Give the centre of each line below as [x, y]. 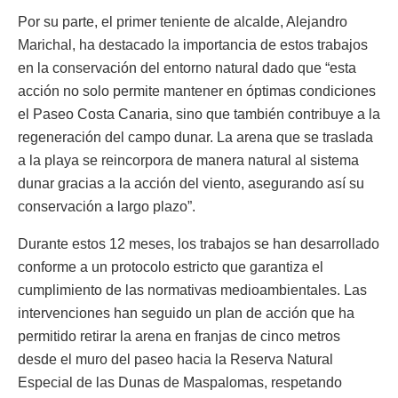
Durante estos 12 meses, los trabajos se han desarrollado [199, 243]
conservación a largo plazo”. [107, 206]
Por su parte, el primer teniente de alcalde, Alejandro [183, 21]
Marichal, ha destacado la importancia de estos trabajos [193, 44]
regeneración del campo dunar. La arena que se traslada [195, 137]
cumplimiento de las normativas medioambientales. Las [192, 290]
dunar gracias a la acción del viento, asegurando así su [191, 183]
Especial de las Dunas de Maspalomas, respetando [180, 382]
